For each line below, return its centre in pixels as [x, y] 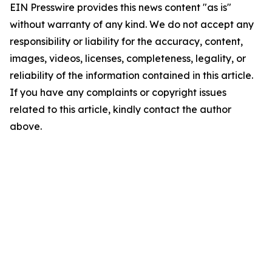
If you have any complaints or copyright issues [118, 92]
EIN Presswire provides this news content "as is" [121, 7]
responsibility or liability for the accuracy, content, [126, 41]
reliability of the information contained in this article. [131, 75]
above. [26, 126]
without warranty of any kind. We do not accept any [132, 24]
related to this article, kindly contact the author [121, 109]
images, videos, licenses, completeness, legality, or [128, 58]
